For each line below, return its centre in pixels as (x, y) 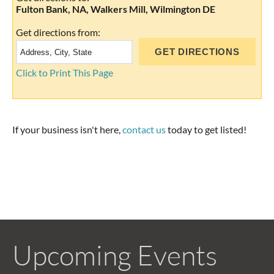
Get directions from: (58, 32)
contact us (144, 129)
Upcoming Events (115, 254)
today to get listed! (206, 129)
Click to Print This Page (65, 72)
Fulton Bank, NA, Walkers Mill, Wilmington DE (116, 9)
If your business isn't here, (67, 129)
